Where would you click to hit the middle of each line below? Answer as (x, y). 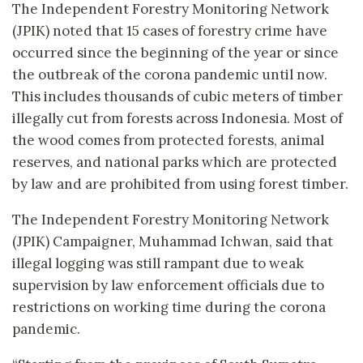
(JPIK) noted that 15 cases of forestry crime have (170, 30)
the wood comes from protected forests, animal (168, 140)
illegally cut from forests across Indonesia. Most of (177, 118)
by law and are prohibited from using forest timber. (180, 184)
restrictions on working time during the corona (169, 307)
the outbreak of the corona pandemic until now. (170, 74)
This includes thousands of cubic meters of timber (177, 96)
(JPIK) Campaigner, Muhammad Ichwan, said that (173, 241)
